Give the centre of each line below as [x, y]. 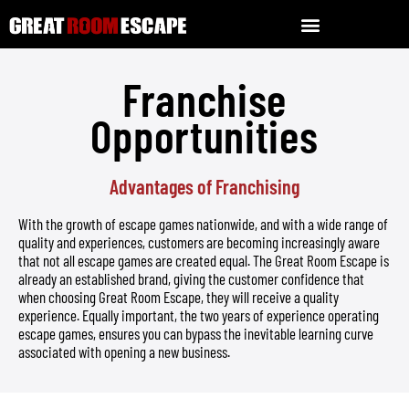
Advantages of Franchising [204, 186]
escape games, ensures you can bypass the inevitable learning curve [196, 333]
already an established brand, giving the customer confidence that [191, 278]
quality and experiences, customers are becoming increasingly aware [199, 242]
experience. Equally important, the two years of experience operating [199, 315]
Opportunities [204, 135]
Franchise [204, 99]
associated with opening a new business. [124, 351]
